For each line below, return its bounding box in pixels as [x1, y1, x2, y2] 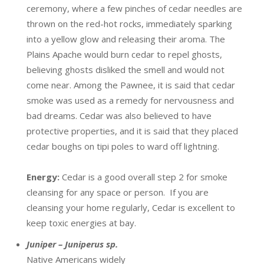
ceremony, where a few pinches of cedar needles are [27, 2, 242, 14]
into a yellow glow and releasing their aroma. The [27, 33, 225, 45]
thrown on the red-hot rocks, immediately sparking [27, 18, 232, 29]
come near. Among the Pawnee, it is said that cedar [27, 79, 235, 91]
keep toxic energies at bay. [27, 217, 136, 229]
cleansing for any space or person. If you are [27, 186, 209, 198]
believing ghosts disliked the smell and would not [27, 64, 225, 75]
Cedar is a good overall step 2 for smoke [62, 171, 227, 183]
